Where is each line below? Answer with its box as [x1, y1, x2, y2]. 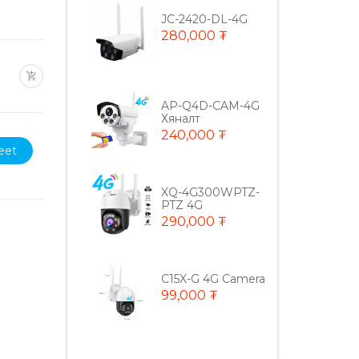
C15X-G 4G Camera [161, 271, 266, 286]
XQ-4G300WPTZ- [161, 184, 260, 200]
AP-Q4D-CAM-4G [161, 98, 260, 113]
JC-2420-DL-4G [161, 11, 248, 26]
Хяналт [161, 111, 201, 126]
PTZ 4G [161, 197, 204, 212]
